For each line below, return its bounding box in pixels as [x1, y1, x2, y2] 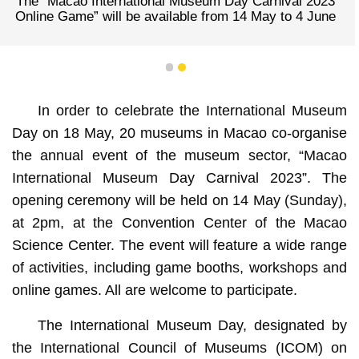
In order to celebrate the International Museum [37, 103, 348, 119]
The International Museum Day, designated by [37, 317, 348, 334]
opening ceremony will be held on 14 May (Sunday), [11, 192, 348, 209]
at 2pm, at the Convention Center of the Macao [11, 215, 348, 232]
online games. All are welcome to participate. [11, 282, 297, 299]
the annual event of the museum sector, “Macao [11, 147, 348, 164]
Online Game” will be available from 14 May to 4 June [15, 8, 337, 24]
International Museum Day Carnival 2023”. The [11, 170, 348, 187]
